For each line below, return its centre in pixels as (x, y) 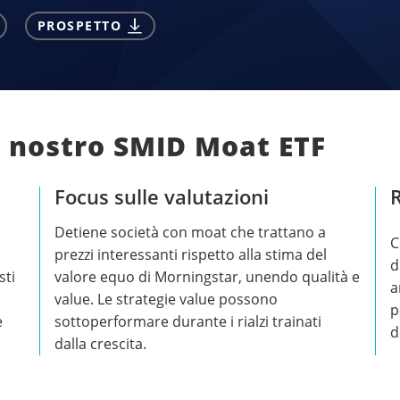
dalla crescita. (101, 343)
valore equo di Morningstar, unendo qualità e (208, 276)
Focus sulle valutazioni (162, 196)
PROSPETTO (79, 26)
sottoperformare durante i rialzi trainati (188, 321)
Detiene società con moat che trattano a (191, 232)
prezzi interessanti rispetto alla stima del (191, 254)
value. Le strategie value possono (167, 299)
